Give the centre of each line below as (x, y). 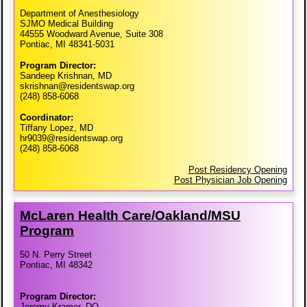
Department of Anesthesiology (80, 14)
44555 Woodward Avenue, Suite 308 (92, 34)
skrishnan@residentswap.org (77, 86)
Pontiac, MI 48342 (57, 265)
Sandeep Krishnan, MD (66, 76)
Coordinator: (47, 118)
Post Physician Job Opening (230, 180)
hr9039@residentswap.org (72, 138)
